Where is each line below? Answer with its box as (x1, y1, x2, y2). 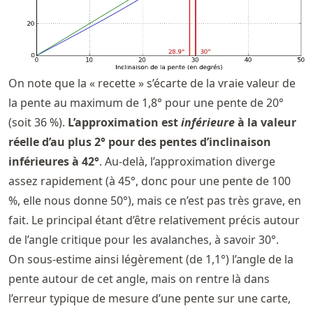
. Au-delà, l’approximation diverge (99, 154, 275, 170)
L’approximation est (68, 115, 178, 131)
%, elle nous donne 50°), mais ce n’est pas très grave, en (8, 193, 301, 209)
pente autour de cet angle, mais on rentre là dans (8, 271, 270, 287)
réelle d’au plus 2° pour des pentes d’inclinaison (8, 134, 271, 150)
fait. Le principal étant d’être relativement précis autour (8, 212, 300, 228)
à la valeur (238, 115, 296, 131)
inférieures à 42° (8, 154, 99, 170)
